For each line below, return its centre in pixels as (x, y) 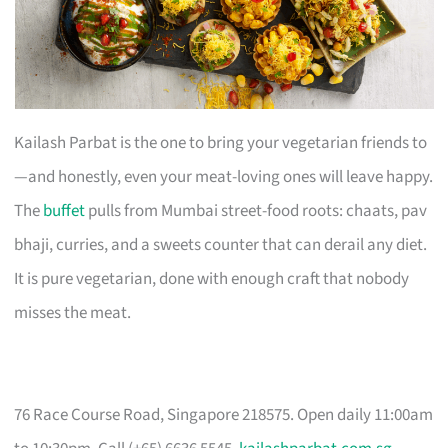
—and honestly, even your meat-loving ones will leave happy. (224, 176)
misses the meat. (73, 312)
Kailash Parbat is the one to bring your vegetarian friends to (221, 142)
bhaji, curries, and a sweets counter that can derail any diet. (221, 244)
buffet (64, 210)
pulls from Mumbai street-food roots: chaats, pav (256, 210)
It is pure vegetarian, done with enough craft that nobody (212, 278)
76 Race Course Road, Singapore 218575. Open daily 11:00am (224, 414)
